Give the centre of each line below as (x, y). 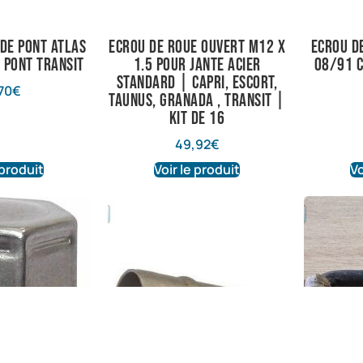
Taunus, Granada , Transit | (197, 100)
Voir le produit (197, 169)
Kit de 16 (197, 118)
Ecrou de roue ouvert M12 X (197, 47)
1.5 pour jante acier (197, 65)
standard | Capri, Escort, (197, 83)
